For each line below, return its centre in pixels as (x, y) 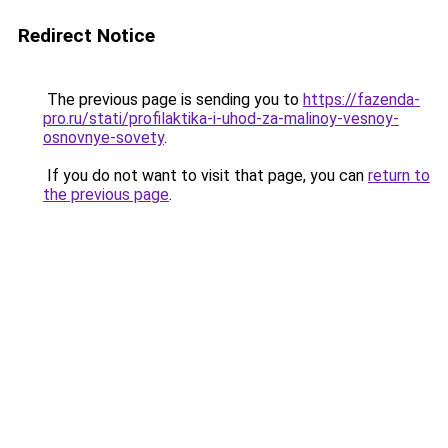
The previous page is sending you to (173, 99)
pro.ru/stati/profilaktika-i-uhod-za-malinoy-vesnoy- (221, 118)
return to (399, 175)
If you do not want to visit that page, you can (205, 175)
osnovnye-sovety (103, 137)
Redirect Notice (86, 35)
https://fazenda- (361, 99)
